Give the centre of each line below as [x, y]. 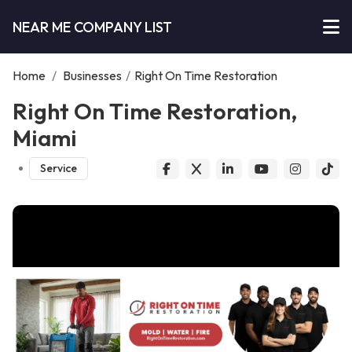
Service [58, 169]
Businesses [92, 75]
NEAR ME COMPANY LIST [92, 27]
